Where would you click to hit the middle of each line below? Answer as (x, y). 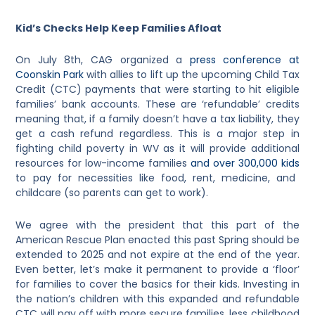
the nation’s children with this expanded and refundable (157, 298)
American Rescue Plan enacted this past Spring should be (157, 239)
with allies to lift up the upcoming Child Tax (192, 75)
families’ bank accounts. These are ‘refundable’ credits (157, 104)
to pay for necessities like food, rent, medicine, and (156, 178)
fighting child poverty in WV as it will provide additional (157, 149)
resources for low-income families (103, 163)
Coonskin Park (50, 75)
